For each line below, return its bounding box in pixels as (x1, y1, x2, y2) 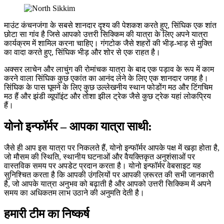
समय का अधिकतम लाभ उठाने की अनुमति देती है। (4, 188, 144, 197)
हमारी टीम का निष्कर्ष (4, 207, 89, 220)
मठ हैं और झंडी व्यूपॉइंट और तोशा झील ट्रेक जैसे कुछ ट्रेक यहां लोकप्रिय (4, 91, 211, 100)
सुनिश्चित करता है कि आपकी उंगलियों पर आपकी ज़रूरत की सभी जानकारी (4, 170, 214, 179)
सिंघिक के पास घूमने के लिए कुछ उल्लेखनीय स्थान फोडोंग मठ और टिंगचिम (4, 82, 212, 91)
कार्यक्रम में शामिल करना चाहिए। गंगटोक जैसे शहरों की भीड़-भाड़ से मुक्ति (4, 38, 212, 47)
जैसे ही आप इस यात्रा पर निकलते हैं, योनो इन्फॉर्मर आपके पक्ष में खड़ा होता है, (4, 143, 219, 152)
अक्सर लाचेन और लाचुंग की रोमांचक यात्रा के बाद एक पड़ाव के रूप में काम (4, 64, 214, 73)
